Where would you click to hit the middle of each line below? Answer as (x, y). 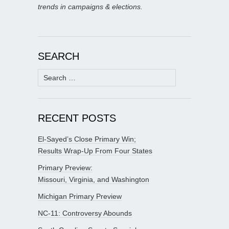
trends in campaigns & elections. (90, 7)
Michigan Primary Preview (80, 197)
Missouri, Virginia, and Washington (94, 180)
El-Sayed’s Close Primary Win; (87, 139)
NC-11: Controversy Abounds (85, 213)
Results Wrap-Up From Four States (95, 151)
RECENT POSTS (77, 118)
